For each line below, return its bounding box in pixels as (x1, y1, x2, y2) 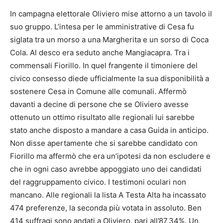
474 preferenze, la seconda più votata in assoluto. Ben (10, 203, 202, 213)
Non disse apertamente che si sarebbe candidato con (10, 138, 198, 148)
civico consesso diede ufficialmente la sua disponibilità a (10, 73, 209, 83)
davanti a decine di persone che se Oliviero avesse (10, 99, 189, 109)
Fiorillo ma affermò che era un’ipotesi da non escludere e (10, 151, 211, 161)
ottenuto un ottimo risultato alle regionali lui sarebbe (10, 112, 195, 122)
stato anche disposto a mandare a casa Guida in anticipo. (10, 125, 209, 135)
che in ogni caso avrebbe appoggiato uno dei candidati (10, 164, 202, 174)
